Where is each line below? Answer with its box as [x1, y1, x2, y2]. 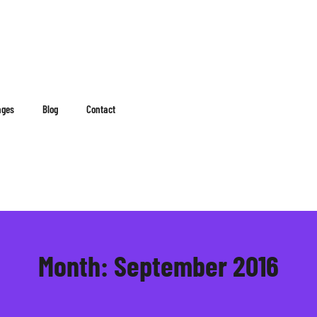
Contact [86, 103, 116, 115]
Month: [38, 248, 114, 282]
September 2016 [114, 248, 279, 282]
